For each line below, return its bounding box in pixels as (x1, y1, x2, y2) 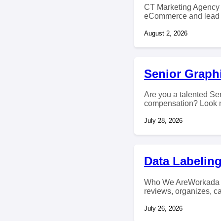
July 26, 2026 (144, 205, 183, 213)
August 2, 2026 (144, 29, 187, 37)
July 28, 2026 (144, 117, 183, 125)
